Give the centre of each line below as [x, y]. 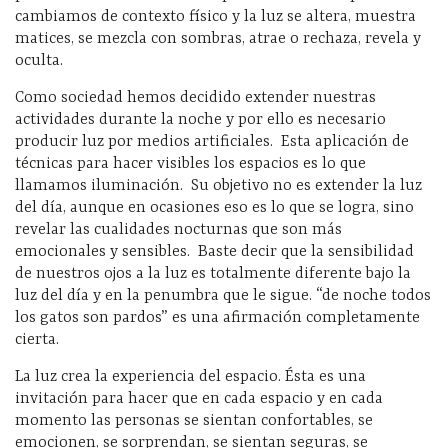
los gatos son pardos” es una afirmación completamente [217, 317]
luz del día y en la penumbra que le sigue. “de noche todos [223, 295]
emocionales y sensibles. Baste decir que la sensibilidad [214, 251]
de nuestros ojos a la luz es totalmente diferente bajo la [213, 273]
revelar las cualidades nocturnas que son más [178, 229]
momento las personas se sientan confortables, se [194, 420]
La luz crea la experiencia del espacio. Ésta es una [190, 376]
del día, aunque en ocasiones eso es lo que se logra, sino [214, 207]
